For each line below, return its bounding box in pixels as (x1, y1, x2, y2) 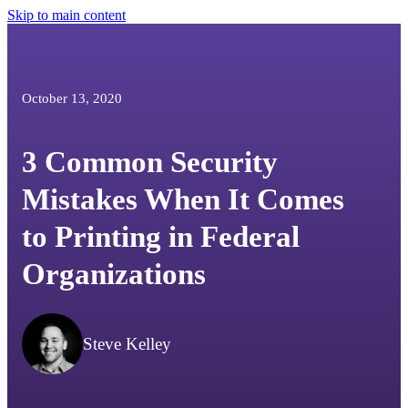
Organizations (22, 257, 207, 291)
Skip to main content (7, 7, 126, 23)
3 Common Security (22, 145, 279, 179)
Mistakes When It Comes (22, 182, 345, 217)
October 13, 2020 (22, 90, 123, 106)
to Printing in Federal (22, 219, 301, 254)
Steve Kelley (83, 333, 172, 353)
